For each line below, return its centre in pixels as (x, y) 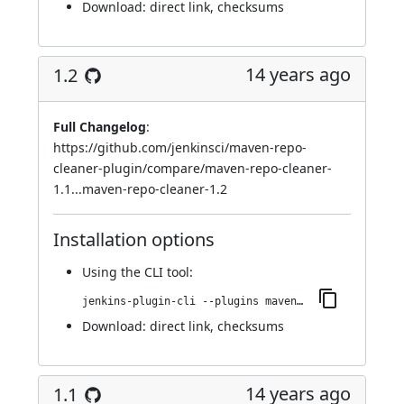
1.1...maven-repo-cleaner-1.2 (140, 189)
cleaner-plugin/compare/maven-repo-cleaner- (193, 168)
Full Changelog (100, 127)
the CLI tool (155, 272)
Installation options (134, 239)
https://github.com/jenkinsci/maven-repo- (180, 147)
